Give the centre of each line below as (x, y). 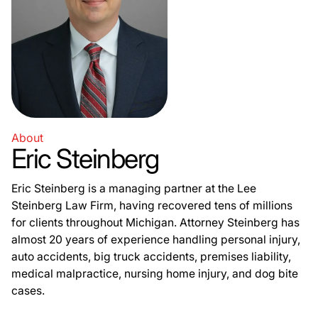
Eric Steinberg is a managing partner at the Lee (134, 188)
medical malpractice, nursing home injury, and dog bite (155, 274)
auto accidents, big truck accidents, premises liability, (151, 257)
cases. (28, 291)
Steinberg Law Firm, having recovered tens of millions (152, 205)
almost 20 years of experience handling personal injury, (156, 240)
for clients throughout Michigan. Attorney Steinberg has (155, 223)
